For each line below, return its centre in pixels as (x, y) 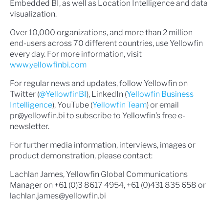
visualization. (33, 14)
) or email (163, 105)
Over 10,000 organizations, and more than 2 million (101, 32)
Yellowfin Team (120, 105)
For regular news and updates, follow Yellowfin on (99, 83)
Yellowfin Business (160, 94)
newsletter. (30, 126)
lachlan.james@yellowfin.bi (58, 196)
